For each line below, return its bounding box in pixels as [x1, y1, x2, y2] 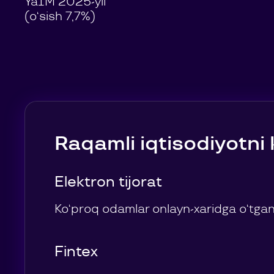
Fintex [54, 243, 98, 261]
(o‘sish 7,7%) [24, 9, 95, 24]
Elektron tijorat [54, 173, 162, 191]
